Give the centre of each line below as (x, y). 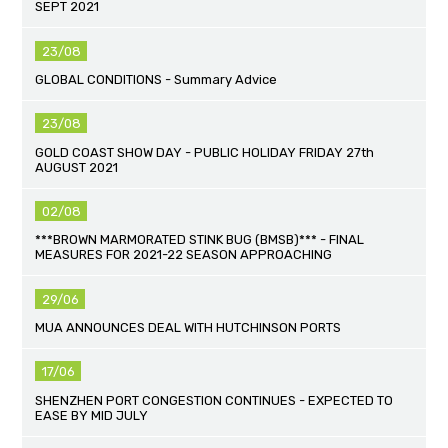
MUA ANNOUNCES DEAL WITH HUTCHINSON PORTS (188, 327)
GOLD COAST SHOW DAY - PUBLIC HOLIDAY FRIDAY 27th (205, 152)
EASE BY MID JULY (92, 415)
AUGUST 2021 (77, 167)
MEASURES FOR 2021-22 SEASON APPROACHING (184, 255)
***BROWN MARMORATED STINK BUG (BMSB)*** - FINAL (200, 240)
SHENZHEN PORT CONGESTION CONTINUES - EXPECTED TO (214, 400)
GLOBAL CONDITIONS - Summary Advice (156, 79)
